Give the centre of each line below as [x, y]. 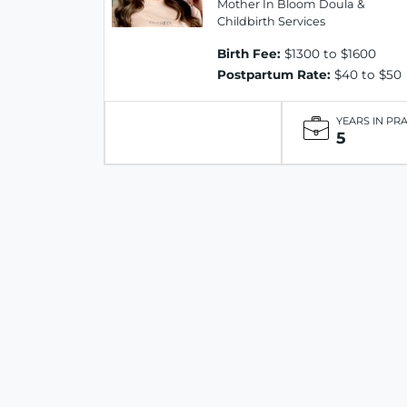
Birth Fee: [249, 54]
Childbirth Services [271, 22]
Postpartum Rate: [274, 75]
